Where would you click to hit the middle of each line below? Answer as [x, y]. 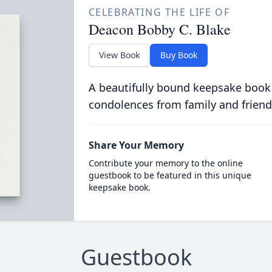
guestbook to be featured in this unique [170, 175]
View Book [119, 55]
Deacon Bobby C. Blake [159, 29]
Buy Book [178, 55]
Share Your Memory [136, 145]
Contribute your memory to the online [165, 163]
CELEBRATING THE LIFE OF [159, 12]
